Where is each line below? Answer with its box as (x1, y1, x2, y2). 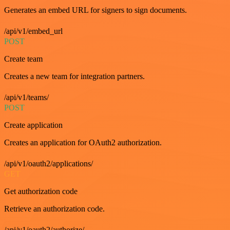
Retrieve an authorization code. (4, 204, 105, 213)
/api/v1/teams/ (4, 92, 49, 102)
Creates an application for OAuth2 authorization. (4, 138, 162, 147)
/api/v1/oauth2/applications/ (4, 159, 93, 168)
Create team (4, 54, 43, 63)
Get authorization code (4, 186, 78, 196)
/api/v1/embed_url (4, 26, 63, 35)
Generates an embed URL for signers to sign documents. (4, 5, 187, 14)
